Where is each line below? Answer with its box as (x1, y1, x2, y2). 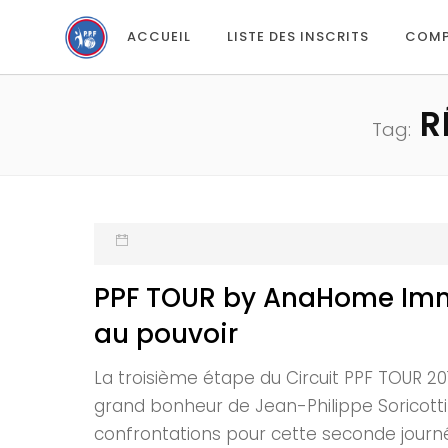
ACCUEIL (127, 27, 191, 46)
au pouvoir (94, 316, 238, 352)
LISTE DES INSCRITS (227, 27, 369, 46)
